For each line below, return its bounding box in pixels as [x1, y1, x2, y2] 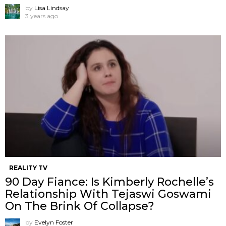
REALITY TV [9, 163, 47, 172]
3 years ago [25, 12, 58, 20]
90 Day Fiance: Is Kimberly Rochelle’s [5, 175, 214, 189]
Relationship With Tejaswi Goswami [5, 187, 211, 201]
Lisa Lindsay [34, 4, 69, 12]
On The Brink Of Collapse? [5, 199, 154, 213]
